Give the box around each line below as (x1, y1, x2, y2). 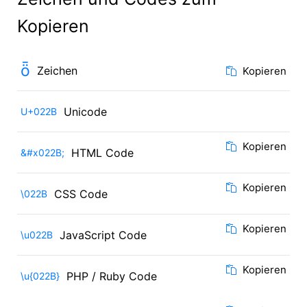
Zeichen (37, 64, 77, 77)
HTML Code (71, 146, 134, 160)
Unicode (64, 105, 107, 119)
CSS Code (54, 187, 108, 201)
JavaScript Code (60, 228, 147, 242)
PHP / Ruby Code (66, 269, 157, 283)
